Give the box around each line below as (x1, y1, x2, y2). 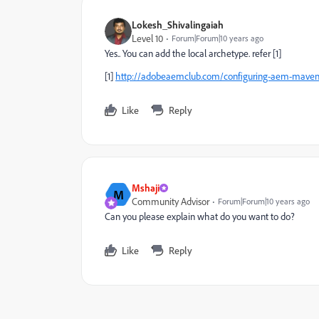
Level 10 (132, 32, 163, 44)
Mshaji (132, 182, 159, 194)
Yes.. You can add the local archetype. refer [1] (105, 47, 281, 59)
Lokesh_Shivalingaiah (132, 19, 224, 31)
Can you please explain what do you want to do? (105, 210, 295, 222)
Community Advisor (132, 195, 209, 207)
